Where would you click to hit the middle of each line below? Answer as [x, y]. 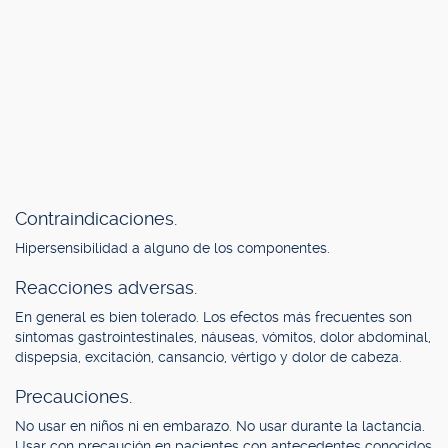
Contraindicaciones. [96, 218]
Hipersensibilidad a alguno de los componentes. [172, 248]
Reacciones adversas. [106, 287]
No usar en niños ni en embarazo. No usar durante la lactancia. [220, 426]
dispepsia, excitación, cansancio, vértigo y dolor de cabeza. [208, 357]
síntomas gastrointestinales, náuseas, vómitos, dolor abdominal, [223, 337]
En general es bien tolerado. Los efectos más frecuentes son [213, 317]
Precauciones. [73, 396]
